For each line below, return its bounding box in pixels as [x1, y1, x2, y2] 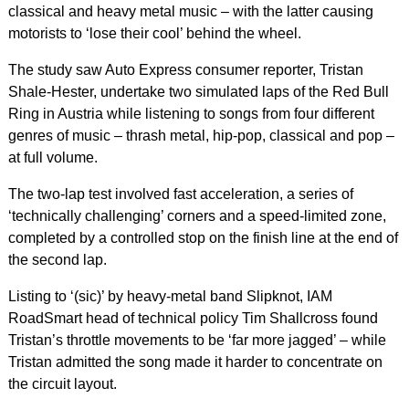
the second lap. [7, 252, 107, 268]
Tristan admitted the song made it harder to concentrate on [7, 354, 383, 371]
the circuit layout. [7, 376, 117, 393]
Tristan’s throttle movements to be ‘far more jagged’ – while [7, 332, 386, 349]
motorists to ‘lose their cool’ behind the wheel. [7, 26, 301, 42]
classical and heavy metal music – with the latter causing [7, 4, 373, 20]
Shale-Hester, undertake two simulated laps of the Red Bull [7, 84, 389, 100]
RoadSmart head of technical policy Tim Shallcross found [7, 310, 378, 327]
